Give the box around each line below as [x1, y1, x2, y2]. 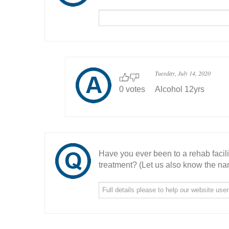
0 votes [119, 85, 145, 94]
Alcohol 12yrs [155, 85, 204, 94]
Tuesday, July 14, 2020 [155, 69, 211, 77]
